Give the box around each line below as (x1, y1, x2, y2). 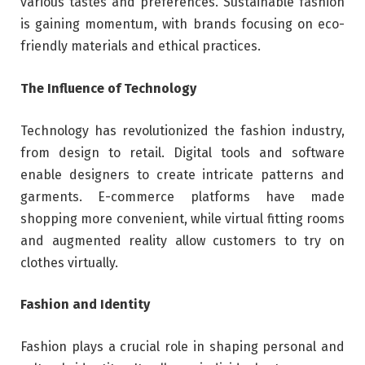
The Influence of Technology (20, 80, 196, 96)
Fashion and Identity (20, 297, 150, 313)
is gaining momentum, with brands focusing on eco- (20, 16, 345, 33)
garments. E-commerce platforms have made (20, 188, 345, 204)
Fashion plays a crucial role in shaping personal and (20, 338, 345, 354)
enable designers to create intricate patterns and (20, 166, 345, 182)
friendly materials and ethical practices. (20, 38, 261, 55)
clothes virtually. (20, 254, 118, 270)
